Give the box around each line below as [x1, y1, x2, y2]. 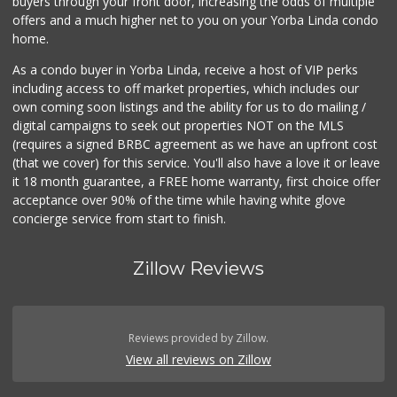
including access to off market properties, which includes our [12, 80, 360, 97]
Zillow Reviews [133, 258, 264, 280]
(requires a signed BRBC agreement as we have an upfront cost [12, 136, 378, 153]
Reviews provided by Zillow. [128, 331, 269, 346]
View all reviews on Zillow [126, 351, 271, 369]
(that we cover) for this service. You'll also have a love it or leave [12, 154, 381, 172]
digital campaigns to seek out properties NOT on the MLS [12, 117, 345, 135]
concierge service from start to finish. [12, 210, 227, 228]
